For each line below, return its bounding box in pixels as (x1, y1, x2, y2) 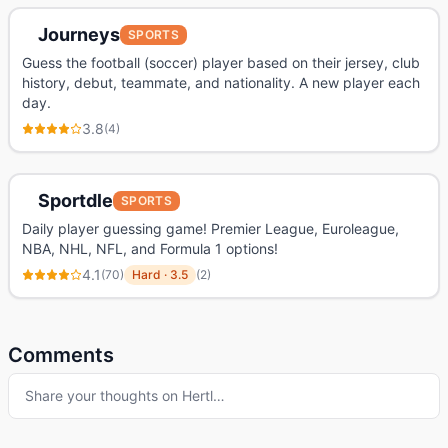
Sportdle (38, 190, 113, 211)
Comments (8, 343, 114, 367)
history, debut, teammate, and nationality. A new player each (22, 74, 420, 91)
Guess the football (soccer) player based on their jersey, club (22, 54, 420, 71)
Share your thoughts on (25, 387, 182, 404)
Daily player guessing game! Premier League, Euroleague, (22, 220, 399, 237)
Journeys (38, 24, 120, 45)
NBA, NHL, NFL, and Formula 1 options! (22, 240, 278, 257)
